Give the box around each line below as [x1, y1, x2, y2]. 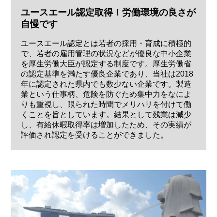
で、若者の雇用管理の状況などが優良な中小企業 [20, 49, 191, 58]
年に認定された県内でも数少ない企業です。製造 [20, 80, 191, 89]
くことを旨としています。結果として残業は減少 [20, 110, 191, 119]
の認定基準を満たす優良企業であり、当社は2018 [20, 70, 193, 78]
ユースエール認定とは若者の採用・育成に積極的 [20, 39, 191, 48]
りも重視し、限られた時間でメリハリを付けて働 [20, 100, 191, 109]
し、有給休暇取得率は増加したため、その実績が [20, 121, 191, 129]
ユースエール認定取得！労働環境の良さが [20, 7, 196, 17]
